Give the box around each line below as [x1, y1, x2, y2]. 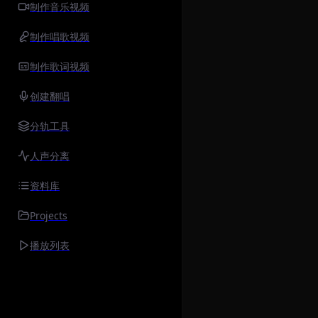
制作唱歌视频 [30, 29, 89, 43]
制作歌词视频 [30, 59, 89, 73]
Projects [30, 209, 67, 223]
